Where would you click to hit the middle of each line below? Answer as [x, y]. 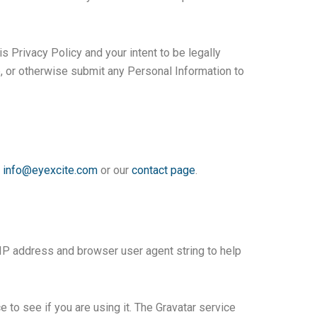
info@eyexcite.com [50, 171]
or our [115, 171]
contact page [163, 171]
